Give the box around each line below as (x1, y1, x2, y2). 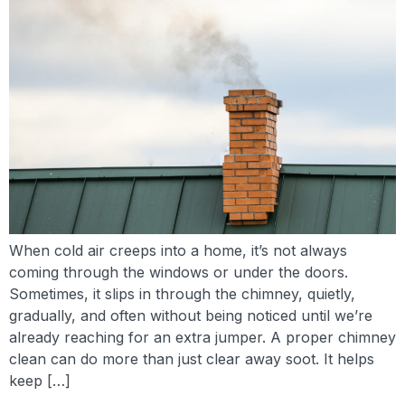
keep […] (9, 371, 71, 390)
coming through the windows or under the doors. (9, 262, 348, 281)
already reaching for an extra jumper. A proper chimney (9, 327, 396, 346)
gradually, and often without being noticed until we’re (9, 306, 372, 325)
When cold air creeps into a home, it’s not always (9, 240, 347, 259)
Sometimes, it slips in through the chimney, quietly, (9, 284, 355, 303)
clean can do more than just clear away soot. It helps (9, 349, 374, 368)
